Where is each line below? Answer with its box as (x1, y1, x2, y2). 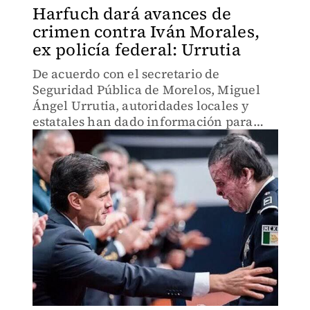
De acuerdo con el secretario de (32, 65, 220, 82)
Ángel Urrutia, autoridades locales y (32, 97, 249, 114)
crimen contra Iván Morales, (32, 20, 259, 43)
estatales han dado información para (32, 113, 253, 130)
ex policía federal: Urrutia (32, 38, 241, 61)
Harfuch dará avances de (32, 2, 232, 25)
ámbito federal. (32, 145, 125, 162)
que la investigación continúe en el (32, 129, 242, 146)
